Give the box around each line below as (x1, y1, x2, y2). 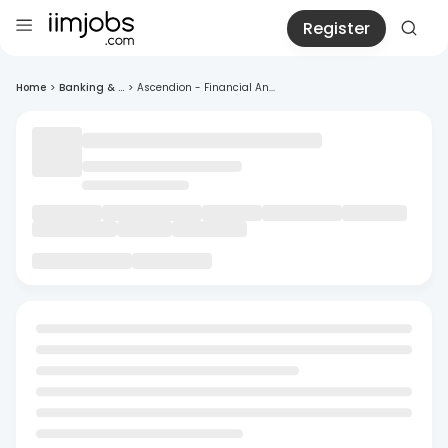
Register (303, 16, 370, 40)
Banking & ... (59, 80, 124, 95)
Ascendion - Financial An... (137, 80, 275, 95)
